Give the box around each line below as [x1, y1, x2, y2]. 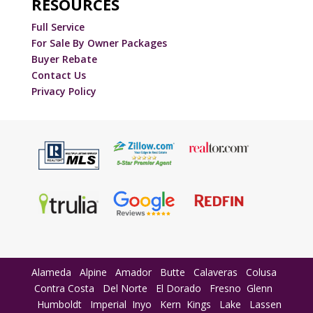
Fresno [209, 281, 241, 295]
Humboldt [36, 297, 82, 311]
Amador [115, 265, 152, 279]
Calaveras [193, 265, 238, 279]
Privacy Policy [31, 84, 96, 98]
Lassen [249, 297, 282, 311]
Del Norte [102, 281, 147, 295]
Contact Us [31, 68, 86, 82]
